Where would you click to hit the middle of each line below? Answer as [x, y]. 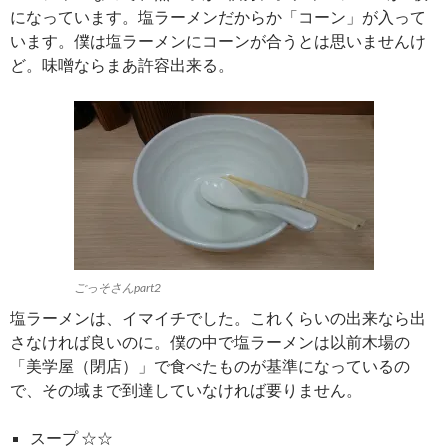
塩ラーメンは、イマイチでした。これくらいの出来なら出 [218, 318]
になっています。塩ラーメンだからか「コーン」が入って [218, 17]
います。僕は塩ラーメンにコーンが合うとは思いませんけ [218, 41]
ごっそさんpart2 [117, 288]
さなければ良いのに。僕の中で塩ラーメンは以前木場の [210, 342]
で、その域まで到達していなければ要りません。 [186, 390]
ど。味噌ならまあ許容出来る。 [122, 65]
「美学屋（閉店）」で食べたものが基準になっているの [210, 366]
